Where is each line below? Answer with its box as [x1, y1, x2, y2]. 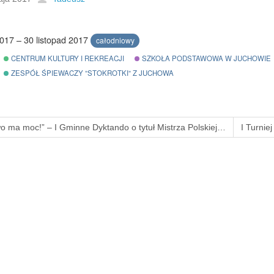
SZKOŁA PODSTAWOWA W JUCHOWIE [139, 53, 271, 64]
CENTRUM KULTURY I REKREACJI [9, 53, 125, 64]
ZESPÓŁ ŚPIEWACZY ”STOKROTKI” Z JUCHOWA [9, 68, 174, 78]
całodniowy [95, 35, 135, 46]
